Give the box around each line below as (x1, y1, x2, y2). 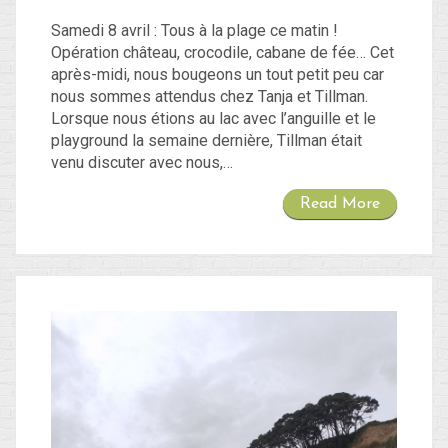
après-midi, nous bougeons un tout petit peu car (51, 64, 384, 84)
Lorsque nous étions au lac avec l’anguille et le (51, 108, 376, 128)
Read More (300, 195, 380, 212)
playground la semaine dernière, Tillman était (51, 130, 362, 150)
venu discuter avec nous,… (51, 152, 233, 172)
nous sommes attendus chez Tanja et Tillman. (51, 86, 368, 106)
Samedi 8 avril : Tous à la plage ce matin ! (51, 20, 338, 40)
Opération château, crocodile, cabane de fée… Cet (51, 42, 394, 62)
